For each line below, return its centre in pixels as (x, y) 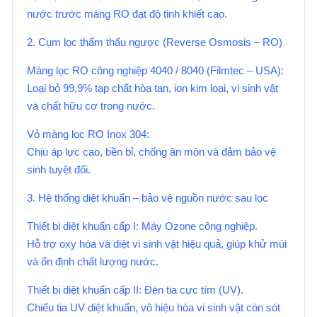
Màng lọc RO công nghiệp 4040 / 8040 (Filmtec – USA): (155, 70)
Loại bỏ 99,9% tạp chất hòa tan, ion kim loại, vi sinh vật (152, 88)
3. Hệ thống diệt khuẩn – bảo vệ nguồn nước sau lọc (148, 198)
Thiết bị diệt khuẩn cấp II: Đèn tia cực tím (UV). (135, 290)
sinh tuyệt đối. (59, 169)
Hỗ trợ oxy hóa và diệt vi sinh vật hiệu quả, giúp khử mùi (157, 244)
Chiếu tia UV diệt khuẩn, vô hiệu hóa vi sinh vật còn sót (154, 307)
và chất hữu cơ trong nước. (91, 106)
